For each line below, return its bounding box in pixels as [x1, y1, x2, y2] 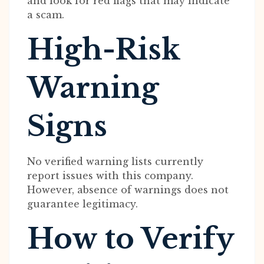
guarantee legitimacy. [27, 198, 138, 210]
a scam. [27, 9, 64, 21]
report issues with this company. [27, 170, 193, 181]
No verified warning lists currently [27, 156, 203, 167]
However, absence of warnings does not [27, 184, 229, 196]
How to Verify [27, 221, 234, 256]
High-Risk [27, 32, 180, 67]
